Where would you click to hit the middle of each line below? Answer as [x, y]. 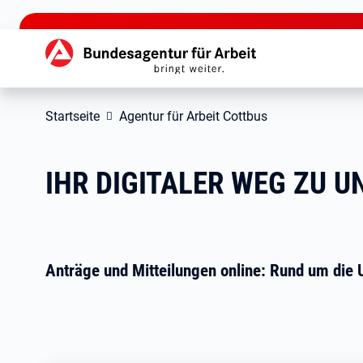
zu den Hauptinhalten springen [91, 13]
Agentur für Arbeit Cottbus [193, 116]
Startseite [73, 116]
